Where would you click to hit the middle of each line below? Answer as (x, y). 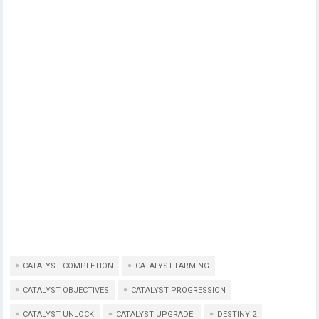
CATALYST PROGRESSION (179, 290)
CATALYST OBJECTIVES (66, 290)
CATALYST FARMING (173, 266)
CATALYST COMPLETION (68, 266)
